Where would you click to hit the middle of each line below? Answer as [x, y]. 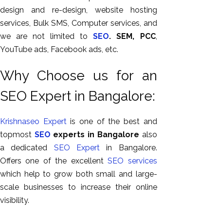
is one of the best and [112, 121]
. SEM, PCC [132, 36]
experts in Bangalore [95, 135]
